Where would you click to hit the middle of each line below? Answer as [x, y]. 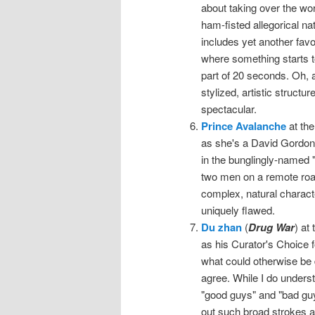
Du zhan [221, 227]
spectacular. [229, 108]
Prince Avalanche [243, 126]
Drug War [271, 227]
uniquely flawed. [238, 210]
